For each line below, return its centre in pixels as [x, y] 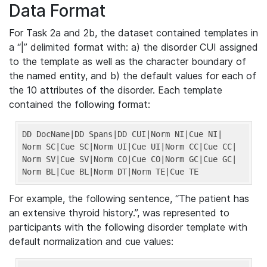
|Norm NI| [167, 134]
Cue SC [74, 146]
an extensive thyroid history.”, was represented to [119, 212]
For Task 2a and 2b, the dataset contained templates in [133, 33]
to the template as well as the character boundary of [128, 61]
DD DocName [46, 134]
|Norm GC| [182, 159]
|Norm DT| [110, 171]
